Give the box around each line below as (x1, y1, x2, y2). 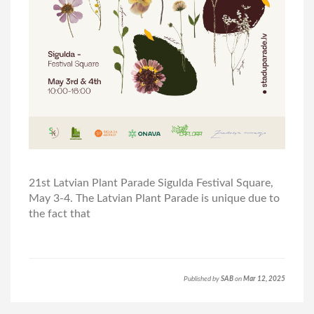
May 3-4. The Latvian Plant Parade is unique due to (29, 192, 280, 204)
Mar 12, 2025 (243, 275, 285, 282)
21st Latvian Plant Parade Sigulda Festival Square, (29, 177, 273, 189)
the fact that (29, 207, 90, 219)
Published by (184, 275, 221, 282)
